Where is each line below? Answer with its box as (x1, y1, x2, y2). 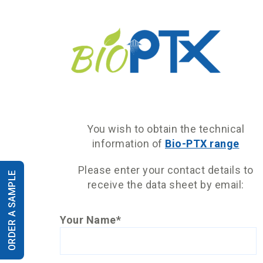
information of (92, 137, 165, 150)
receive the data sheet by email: (87, 178, 244, 191)
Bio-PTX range (165, 137, 240, 150)
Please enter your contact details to (77, 164, 254, 176)
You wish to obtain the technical (87, 123, 244, 135)
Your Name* (60, 214, 121, 226)
